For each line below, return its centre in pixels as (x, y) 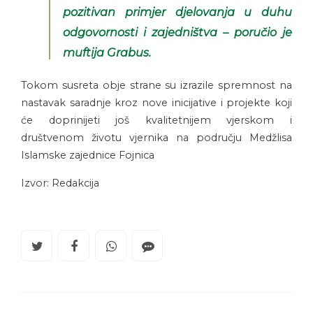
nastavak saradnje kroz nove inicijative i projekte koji (156, 103)
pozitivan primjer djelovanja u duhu (177, 12)
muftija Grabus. (107, 53)
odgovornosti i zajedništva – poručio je (177, 32)
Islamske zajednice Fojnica (88, 155)
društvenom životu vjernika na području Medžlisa (156, 138)
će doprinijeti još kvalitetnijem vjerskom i (156, 121)
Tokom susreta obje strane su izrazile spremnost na (156, 86)
